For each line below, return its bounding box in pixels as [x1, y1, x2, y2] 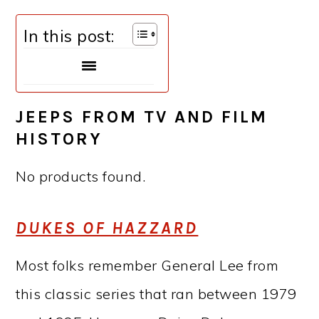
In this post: [23, 25, 115, 46]
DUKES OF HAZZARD [16, 218, 199, 239]
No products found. [16, 167, 146, 186]
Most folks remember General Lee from [16, 256, 279, 275]
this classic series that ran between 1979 [16, 285, 297, 303]
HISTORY [16, 129, 103, 150]
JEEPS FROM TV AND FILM [16, 107, 268, 127]
